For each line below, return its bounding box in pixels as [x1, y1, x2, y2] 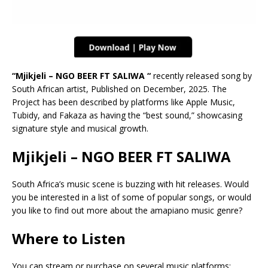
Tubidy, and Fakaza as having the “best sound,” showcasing [12, 109, 242, 121]
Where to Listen [12, 228, 126, 248]
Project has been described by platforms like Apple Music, [12, 96, 235, 108]
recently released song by [151, 69, 252, 81]
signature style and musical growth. [12, 122, 148, 134]
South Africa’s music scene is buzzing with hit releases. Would [12, 178, 249, 190]
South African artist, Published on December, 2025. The [12, 83, 227, 95]
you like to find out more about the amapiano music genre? [12, 204, 242, 216]
